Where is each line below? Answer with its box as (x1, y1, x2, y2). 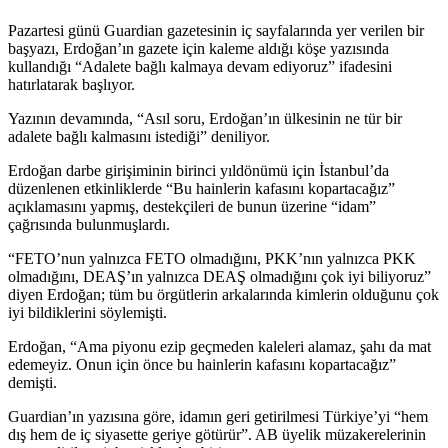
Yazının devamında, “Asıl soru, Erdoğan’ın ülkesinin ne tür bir (8, 110, 402, 128)
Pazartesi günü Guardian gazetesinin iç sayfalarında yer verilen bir (8, 22, 424, 40)
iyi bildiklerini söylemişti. (8, 304, 167, 322)
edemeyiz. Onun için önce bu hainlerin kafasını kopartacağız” (8, 356, 396, 374)
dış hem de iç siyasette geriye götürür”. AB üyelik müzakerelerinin (8, 426, 426, 444)
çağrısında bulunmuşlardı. (8, 216, 170, 234)
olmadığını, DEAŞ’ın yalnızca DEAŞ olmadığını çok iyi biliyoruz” (8, 268, 431, 286)
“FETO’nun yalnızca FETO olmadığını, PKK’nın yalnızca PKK (8, 250, 416, 268)
